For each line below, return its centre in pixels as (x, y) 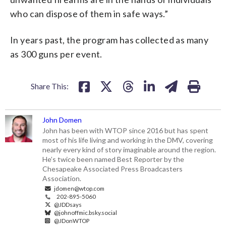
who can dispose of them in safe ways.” (89, 13)
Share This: (50, 86)
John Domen (62, 120)
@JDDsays (68, 204)
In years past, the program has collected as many (109, 40)
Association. (63, 178)
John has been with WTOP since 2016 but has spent (126, 130)
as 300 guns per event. (56, 54)
